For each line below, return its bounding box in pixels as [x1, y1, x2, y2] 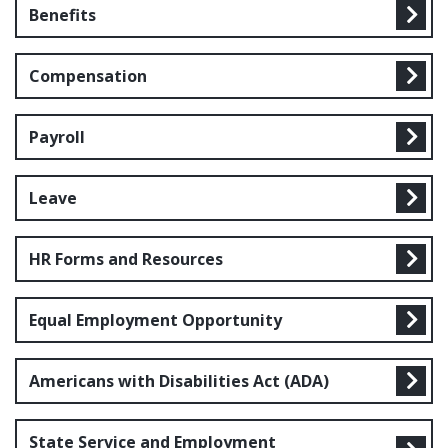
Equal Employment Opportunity [29, 309, 282, 331]
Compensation [29, 65, 147, 87]
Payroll [29, 126, 85, 148]
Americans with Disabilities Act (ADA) [29, 370, 329, 392]
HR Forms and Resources [29, 248, 223, 270]
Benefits [29, 4, 96, 26]
